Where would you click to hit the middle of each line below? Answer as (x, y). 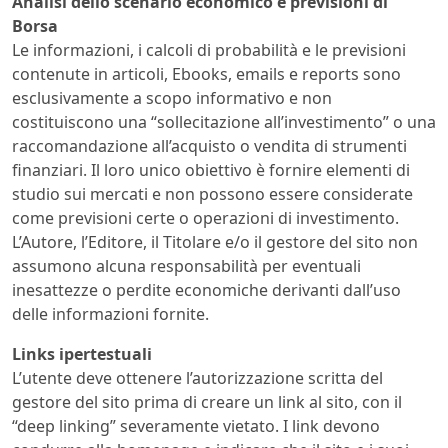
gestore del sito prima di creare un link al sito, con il (207, 402)
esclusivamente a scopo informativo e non (172, 98)
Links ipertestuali (82, 354)
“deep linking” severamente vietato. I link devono (196, 426)
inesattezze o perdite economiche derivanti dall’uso (206, 290)
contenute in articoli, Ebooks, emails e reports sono (206, 74)
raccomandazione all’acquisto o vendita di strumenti (209, 146)
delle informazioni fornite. (110, 314)
